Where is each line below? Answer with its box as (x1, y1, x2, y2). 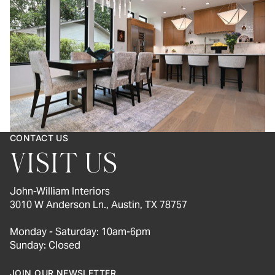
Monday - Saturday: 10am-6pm (10, 225, 150, 239)
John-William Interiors (10, 185, 110, 198)
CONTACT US (10, 133, 69, 144)
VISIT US (10, 149, 118, 179)
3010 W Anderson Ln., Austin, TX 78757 (10, 198, 187, 212)
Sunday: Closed (10, 239, 80, 252)
